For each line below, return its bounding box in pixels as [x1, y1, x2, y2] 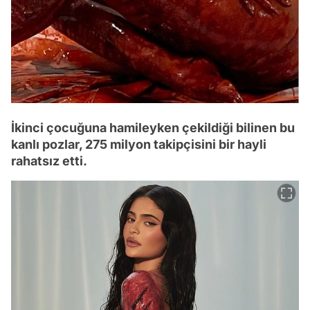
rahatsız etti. [11, 153, 87, 168]
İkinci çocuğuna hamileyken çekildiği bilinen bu [11, 120, 295, 135]
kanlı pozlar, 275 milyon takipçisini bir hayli [11, 136, 266, 152]
